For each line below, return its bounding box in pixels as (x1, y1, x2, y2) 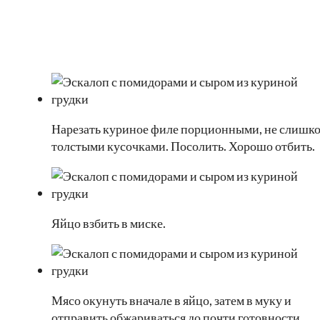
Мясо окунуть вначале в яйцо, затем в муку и (51, 292, 291, 309)
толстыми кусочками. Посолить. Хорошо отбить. (51, 138, 315, 154)
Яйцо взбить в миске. (51, 215, 166, 231)
